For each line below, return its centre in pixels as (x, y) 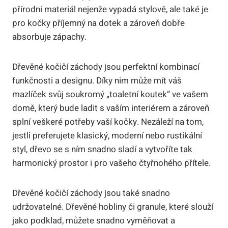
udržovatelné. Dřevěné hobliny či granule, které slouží (113, 207)
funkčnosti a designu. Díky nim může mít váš (97, 80)
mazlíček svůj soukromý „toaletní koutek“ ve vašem (110, 94)
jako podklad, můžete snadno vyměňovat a (94, 220)
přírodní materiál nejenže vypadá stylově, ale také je (110, 9)
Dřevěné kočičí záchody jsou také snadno (91, 193)
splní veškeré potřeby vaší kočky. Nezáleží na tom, (108, 122)
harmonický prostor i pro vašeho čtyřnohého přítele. (111, 163)
